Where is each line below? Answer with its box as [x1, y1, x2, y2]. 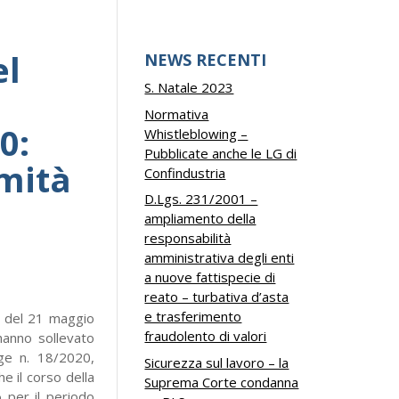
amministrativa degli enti [144, 248, 295, 266]
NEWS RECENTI [144, 49, 267, 70]
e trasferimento [144, 307, 242, 325]
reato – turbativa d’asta [144, 288, 289, 305]
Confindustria [144, 163, 226, 182]
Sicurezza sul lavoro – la [144, 353, 289, 371]
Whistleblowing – [144, 124, 248, 142]
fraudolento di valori [144, 327, 267, 345]
